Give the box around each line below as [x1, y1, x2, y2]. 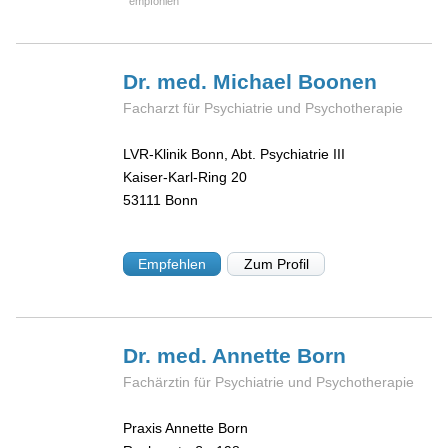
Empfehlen [138, 255, 207, 272]
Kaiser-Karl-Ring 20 [123, 169, 248, 186]
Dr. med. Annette [123, 343, 298, 367]
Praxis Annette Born [123, 420, 249, 437]
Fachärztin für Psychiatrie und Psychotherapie [123, 373, 415, 390]
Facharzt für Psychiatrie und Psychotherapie [123, 99, 404, 116]
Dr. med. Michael [123, 69, 299, 93]
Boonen [298, 69, 378, 93]
